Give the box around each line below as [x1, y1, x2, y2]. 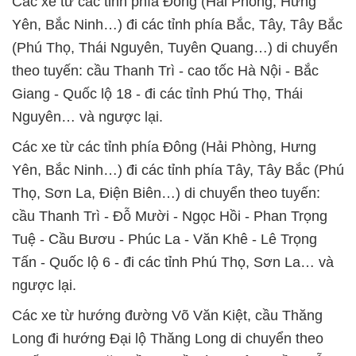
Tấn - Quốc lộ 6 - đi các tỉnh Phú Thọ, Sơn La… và [12, 254, 334, 270]
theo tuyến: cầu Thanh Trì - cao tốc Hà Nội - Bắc [12, 63, 319, 79]
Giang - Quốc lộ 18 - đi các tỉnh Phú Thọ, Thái [12, 86, 303, 102]
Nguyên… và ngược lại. [12, 109, 163, 125]
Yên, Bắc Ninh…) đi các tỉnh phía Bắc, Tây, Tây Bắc [12, 17, 342, 33]
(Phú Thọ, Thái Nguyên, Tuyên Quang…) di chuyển [12, 40, 338, 56]
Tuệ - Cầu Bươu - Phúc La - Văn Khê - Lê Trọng [12, 231, 317, 247]
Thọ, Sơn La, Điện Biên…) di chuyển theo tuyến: [12, 185, 320, 201]
